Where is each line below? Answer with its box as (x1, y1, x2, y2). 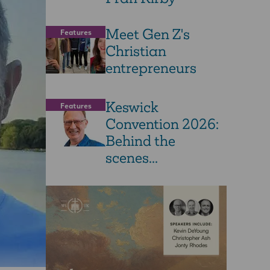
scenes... (105, 148, 158, 168)
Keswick (105, 98, 159, 117)
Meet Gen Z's (105, 24, 190, 43)
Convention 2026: (105, 115, 219, 134)
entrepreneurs (105, 58, 196, 77)
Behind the (105, 131, 175, 151)
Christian (105, 41, 166, 60)
